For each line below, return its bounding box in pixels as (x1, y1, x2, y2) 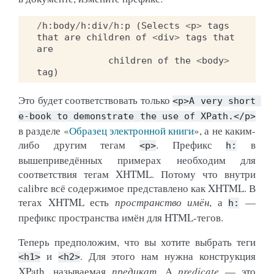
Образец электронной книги (68, 123, 194, 138)
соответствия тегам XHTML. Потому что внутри (18, 166, 256, 181)
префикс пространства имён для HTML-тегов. (18, 210, 223, 224)
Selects (141, 20, 180, 31)
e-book (18, 110, 51, 122)
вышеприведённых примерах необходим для (18, 152, 256, 167)
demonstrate (73, 110, 135, 122)
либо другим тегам (18, 137, 139, 152)
